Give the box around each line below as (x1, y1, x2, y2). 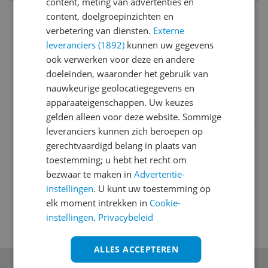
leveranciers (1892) (46, 39, 125, 51)
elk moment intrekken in (46, 197, 150, 209)
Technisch (112, 12, 159, 26)
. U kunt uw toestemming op (93, 182, 211, 194)
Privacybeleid (98, 211, 154, 223)
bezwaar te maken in (46, 168, 135, 180)
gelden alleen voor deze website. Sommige (46, 111, 222, 123)
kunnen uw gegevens (124, 39, 214, 51)
